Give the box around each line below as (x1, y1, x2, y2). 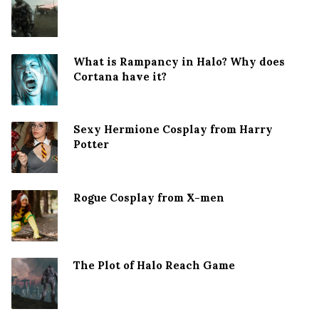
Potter (73, 137, 109, 152)
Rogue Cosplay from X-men (73, 190, 224, 204)
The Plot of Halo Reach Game (73, 258, 235, 273)
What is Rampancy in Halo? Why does (73, 54, 285, 68)
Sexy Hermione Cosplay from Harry (73, 122, 273, 137)
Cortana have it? (73, 69, 167, 83)
